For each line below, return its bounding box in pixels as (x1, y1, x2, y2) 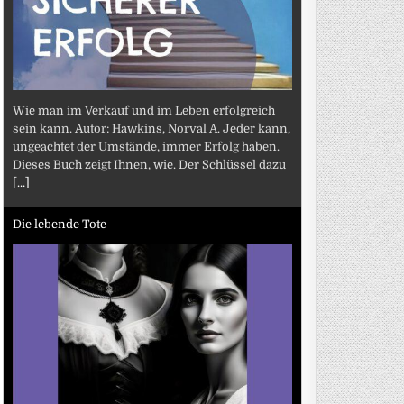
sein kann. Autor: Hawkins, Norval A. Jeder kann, (13, 121, 291, 135)
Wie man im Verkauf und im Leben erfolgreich (13, 103, 276, 117)
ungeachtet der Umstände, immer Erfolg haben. (13, 139, 280, 153)
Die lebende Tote (13, 217, 107, 231)
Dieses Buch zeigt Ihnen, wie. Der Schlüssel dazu (13, 157, 287, 171)
